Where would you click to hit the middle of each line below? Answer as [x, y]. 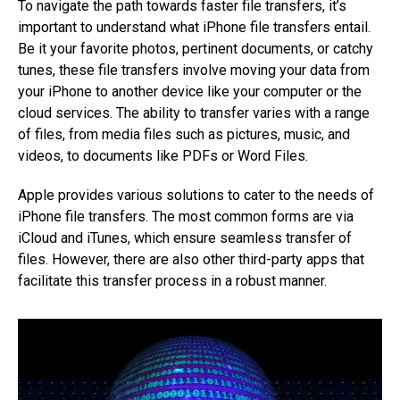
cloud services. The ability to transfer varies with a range [194, 113]
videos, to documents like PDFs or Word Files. [163, 156]
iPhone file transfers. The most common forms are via [186, 217]
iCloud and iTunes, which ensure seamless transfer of [185, 238]
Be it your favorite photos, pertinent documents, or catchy [196, 49]
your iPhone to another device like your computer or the [190, 92]
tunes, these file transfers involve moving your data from [194, 71]
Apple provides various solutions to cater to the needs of [196, 196]
